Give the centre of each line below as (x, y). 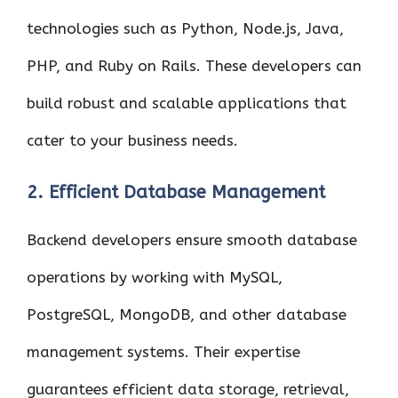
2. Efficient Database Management (176, 192)
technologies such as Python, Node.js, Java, (185, 28)
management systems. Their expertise (163, 351)
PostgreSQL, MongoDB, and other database (187, 314)
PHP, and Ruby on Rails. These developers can (194, 66)
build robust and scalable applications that (187, 103)
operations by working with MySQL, (155, 277)
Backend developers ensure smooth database (192, 239)
